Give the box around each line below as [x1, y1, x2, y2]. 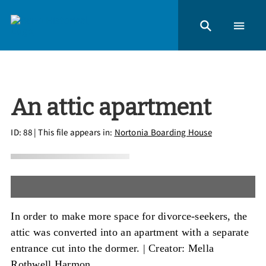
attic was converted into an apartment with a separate [11, 226, 249, 238]
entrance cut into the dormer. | [11, 242, 149, 254]
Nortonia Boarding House [114, 126, 212, 138]
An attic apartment [11, 93, 212, 121]
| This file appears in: [31, 126, 115, 138]
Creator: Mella [148, 242, 214, 254]
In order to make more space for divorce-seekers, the [11, 210, 248, 222]
